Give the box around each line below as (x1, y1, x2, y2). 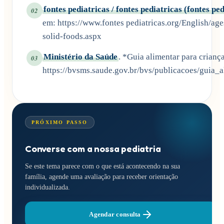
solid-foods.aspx (42, 31, 101, 41)
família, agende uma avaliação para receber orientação (25, 172, 178, 180)
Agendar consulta (89, 210, 141, 218)
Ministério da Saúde (43, 52, 117, 62)
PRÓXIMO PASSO (31, 119, 88, 125)
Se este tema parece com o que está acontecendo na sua (25, 162, 180, 170)
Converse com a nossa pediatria (25, 142, 161, 154)
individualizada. (25, 183, 70, 191)
